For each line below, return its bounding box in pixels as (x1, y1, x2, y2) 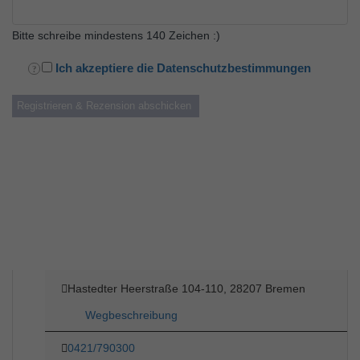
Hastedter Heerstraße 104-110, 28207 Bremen (67, 282, 305, 296)
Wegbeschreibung (85, 309, 178, 322)
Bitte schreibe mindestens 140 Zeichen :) (12, 29, 220, 43)
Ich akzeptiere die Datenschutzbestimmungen (55, 61, 311, 76)
